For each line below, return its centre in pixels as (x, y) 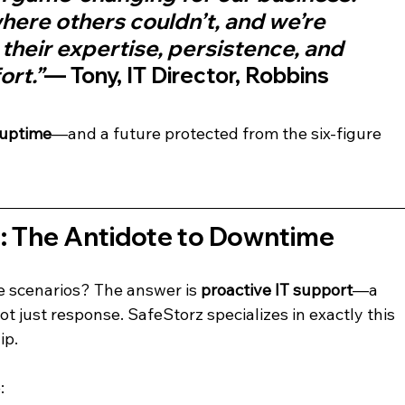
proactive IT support (277, 289)
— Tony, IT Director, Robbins (189, 75)
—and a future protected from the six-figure (219, 133)
